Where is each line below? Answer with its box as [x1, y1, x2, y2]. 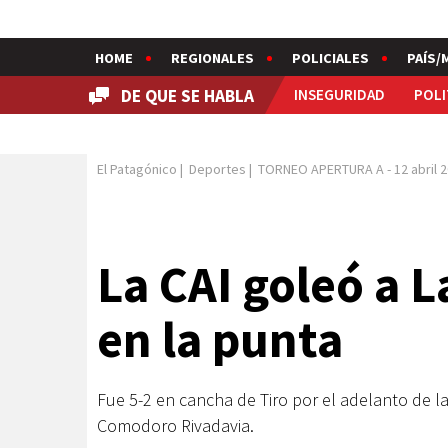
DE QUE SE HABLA [121, 85, 254, 107]
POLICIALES [292, 49, 369, 67]
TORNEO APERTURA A [258, 160, 384, 178]
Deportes [189, 160, 246, 178]
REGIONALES [171, 49, 254, 67]
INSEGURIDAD [293, 85, 385, 104]
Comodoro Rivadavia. [97, 414, 254, 437]
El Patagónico [97, 160, 177, 178]
